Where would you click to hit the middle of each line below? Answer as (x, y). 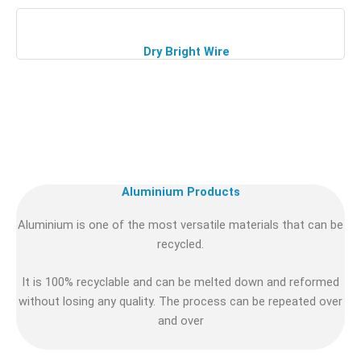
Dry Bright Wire (187, 51)
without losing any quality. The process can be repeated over (180, 302)
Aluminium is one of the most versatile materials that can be (180, 224)
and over (180, 321)
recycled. (180, 244)
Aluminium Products (180, 191)
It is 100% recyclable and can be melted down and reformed (180, 282)
